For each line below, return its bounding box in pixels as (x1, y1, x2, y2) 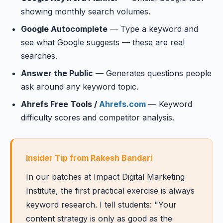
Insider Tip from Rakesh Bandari (26, 153, 152, 163)
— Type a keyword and (108, 24, 198, 34)
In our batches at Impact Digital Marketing (26, 172, 185, 182)
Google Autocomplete (21, 24, 108, 34)
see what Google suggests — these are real (21, 37, 185, 47)
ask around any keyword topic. (21, 82, 138, 92)
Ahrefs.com (99, 99, 146, 109)
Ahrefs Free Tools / (21, 99, 99, 109)
